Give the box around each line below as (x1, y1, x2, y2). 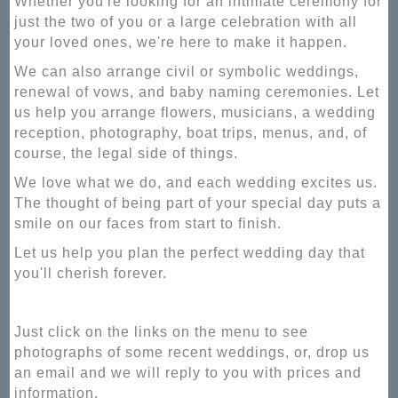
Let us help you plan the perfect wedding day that (14, 245, 366, 260)
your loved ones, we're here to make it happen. (14, 35, 348, 50)
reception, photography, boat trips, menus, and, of (14, 125, 368, 140)
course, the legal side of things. (14, 146, 239, 161)
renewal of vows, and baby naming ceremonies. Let (14, 84, 380, 99)
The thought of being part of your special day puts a (14, 195, 382, 211)
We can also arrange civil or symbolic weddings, (14, 64, 360, 79)
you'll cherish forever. (14, 266, 168, 281)
